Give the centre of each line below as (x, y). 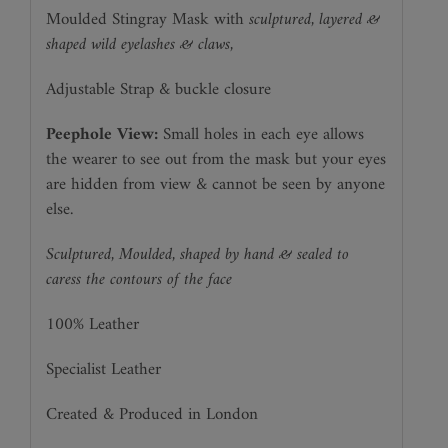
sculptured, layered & (314, 20)
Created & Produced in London (151, 415)
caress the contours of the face (138, 280)
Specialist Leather (103, 370)
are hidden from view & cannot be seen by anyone (215, 185)
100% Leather (92, 325)
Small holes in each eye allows (260, 135)
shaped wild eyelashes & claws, (139, 45)
